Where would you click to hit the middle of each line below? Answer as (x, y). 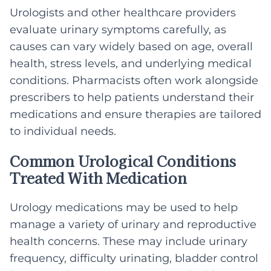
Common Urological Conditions (123, 160)
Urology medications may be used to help (124, 207)
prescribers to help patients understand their (132, 97)
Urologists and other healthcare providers (123, 12)
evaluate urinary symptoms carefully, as (118, 29)
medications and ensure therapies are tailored (135, 114)
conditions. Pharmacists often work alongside (134, 80)
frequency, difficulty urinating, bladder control (134, 258)
